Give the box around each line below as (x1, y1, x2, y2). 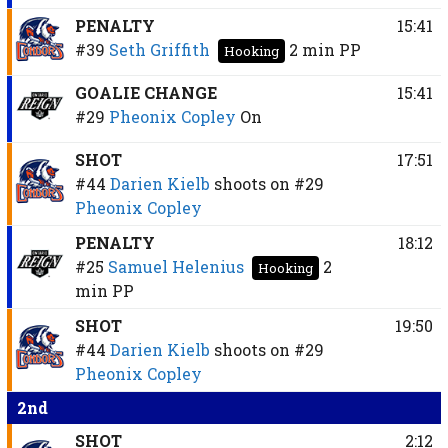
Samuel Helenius (107, 255, 244, 277)
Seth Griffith (108, 38, 210, 60)
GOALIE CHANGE (74, 81, 217, 103)
